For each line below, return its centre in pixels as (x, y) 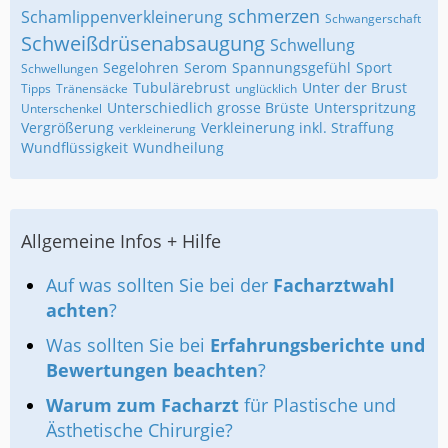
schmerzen (274, 16)
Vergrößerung (67, 127)
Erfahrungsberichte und (317, 345)
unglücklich (266, 88)
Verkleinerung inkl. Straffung (297, 127)
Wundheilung (178, 147)
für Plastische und (317, 405)
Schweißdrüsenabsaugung (143, 43)
